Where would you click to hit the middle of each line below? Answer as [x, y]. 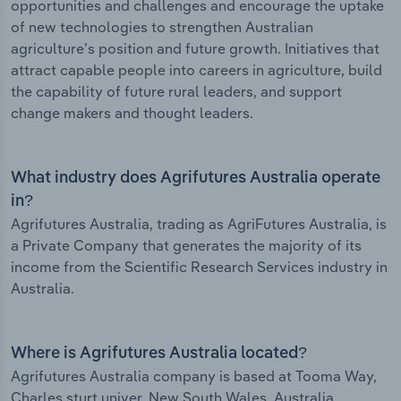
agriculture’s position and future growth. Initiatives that [195, 49]
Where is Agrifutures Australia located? [159, 354]
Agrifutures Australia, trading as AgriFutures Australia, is [199, 224]
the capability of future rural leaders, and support [176, 92]
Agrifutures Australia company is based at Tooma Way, [194, 376]
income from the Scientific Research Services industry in [199, 267]
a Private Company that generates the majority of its [186, 246]
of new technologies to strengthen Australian [162, 27]
